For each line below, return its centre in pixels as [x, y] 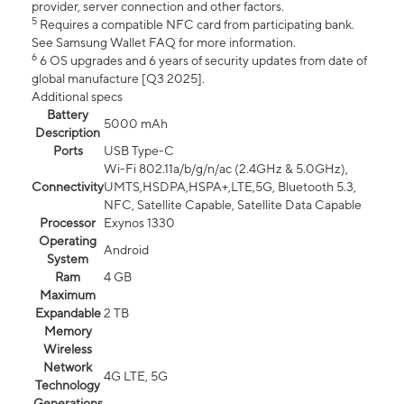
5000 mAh [136, 124]
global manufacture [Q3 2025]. [118, 79]
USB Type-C [139, 151]
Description [68, 133]
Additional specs [77, 97]
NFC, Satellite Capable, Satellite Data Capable [233, 205]
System [68, 259]
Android [126, 250]
